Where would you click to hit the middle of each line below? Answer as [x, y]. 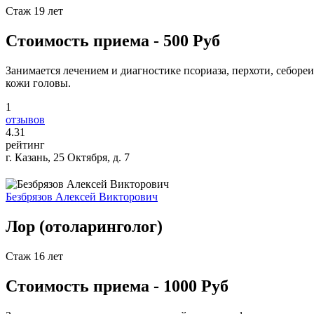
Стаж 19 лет [34, 11]
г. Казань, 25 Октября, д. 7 [68, 158]
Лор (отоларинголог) [84, 227]
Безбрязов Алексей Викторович [82, 197]
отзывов [25, 120]
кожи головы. [38, 83]
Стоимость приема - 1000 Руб [117, 286]
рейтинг [25, 145]
